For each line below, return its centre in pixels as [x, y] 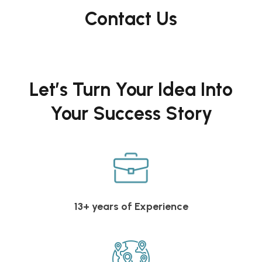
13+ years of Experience [131, 206]
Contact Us [131, 18]
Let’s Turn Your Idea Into [131, 89]
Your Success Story [131, 113]
